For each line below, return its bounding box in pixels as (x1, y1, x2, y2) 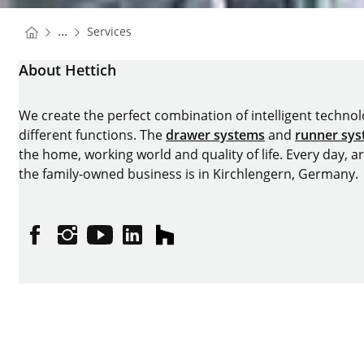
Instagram (66, 232, 129, 250)
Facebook (33, 232, 93, 250)
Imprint (19, 288, 64, 306)
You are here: (24, 21, 106, 40)
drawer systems (166, 126, 265, 145)
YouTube (98, 232, 154, 250)
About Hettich (19, 60, 116, 80)
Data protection (19, 325, 116, 344)
